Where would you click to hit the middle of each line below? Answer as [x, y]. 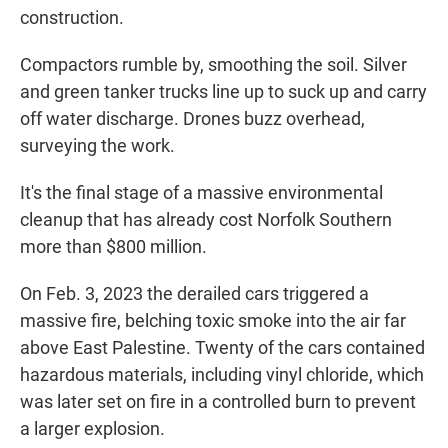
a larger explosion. [92, 429]
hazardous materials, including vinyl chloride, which [222, 375]
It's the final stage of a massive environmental [201, 193]
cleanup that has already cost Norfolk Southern [206, 220]
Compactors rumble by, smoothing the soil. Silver [213, 65]
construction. [72, 18]
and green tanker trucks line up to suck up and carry [223, 92]
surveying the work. [97, 146]
